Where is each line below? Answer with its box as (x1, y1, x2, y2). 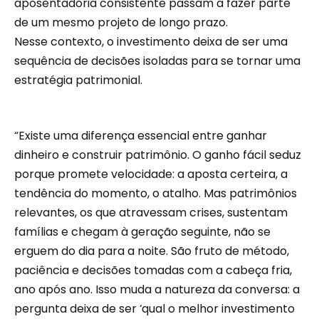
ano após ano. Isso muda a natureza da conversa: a (14, 281, 300, 298)
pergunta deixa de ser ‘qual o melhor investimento (14, 300, 295, 318)
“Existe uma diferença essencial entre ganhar (14, 127, 267, 145)
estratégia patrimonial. (14, 71, 142, 88)
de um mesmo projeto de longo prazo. (14, 14, 228, 31)
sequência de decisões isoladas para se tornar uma (14, 52, 300, 69)
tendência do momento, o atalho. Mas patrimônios (14, 185, 297, 202)
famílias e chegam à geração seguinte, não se (14, 224, 271, 241)
